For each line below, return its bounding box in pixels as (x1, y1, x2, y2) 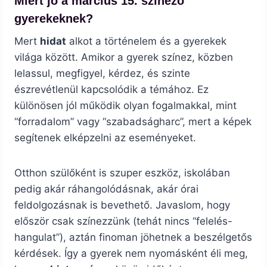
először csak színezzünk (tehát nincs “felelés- (14, 215, 232, 228)
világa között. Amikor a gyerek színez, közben (14, 51, 233, 64)
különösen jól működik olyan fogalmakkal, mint (14, 100, 237, 112)
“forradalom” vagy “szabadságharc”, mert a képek (14, 116, 252, 128)
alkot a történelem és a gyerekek (66, 35, 226, 48)
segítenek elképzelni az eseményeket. (14, 132, 196, 144)
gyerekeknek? (14, 12, 93, 26)
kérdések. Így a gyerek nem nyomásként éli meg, (14, 247, 248, 260)
